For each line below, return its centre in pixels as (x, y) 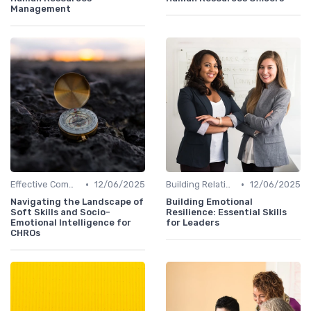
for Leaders (193, 223)
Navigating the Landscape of (77, 202)
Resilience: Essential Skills (226, 212)
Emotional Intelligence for (71, 223)
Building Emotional (209, 202)
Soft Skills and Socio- (60, 212)
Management (41, 9)
